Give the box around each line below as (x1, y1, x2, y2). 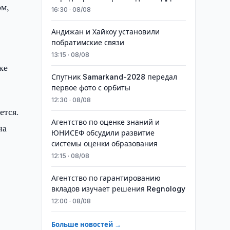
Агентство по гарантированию (51, 174, 161, 182)
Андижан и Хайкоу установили (51, 27, 160, 36)
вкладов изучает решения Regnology (51, 184, 185, 193)
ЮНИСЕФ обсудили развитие (51, 128, 155, 137)
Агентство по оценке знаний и (51, 118, 160, 126)
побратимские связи (51, 38, 124, 47)
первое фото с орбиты (51, 83, 130, 92)
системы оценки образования (51, 139, 158, 148)
